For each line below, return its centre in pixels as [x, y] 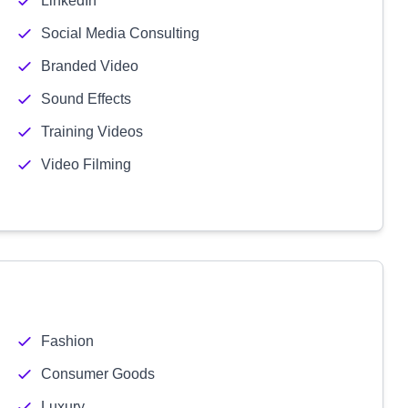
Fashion [67, 341]
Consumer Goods [97, 374]
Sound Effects [86, 99]
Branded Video [89, 66]
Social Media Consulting [120, 33]
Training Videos [92, 132]
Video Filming [86, 164]
